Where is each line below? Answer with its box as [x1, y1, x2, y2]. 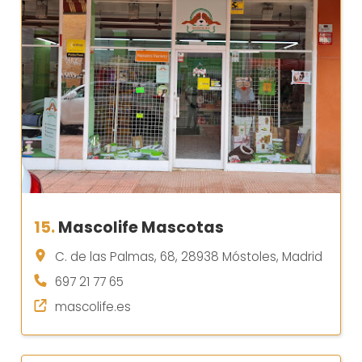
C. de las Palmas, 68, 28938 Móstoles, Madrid [55, 248, 322, 266]
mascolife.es [55, 298, 131, 316]
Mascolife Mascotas [58, 217, 224, 239]
